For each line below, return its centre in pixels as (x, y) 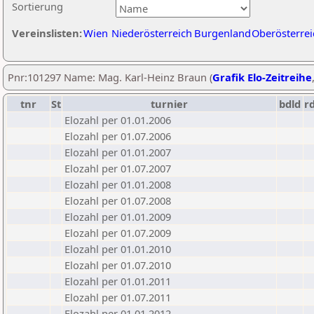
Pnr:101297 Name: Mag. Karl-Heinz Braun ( (110, 77)
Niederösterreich (152, 33)
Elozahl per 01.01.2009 (118, 217)
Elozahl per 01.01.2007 (118, 152)
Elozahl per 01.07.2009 (118, 233)
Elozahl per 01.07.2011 (118, 297)
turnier (169, 104)
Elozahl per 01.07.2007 (118, 168)
